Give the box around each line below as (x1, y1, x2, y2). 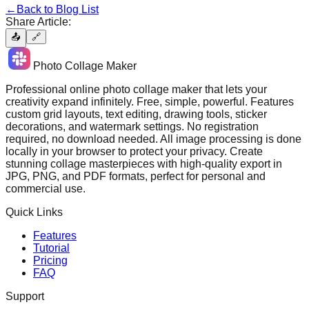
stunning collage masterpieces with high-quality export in (6, 157, 282, 170)
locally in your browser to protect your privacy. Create (6, 145, 263, 157)
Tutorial (33, 241, 70, 254)
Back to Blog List (17, 3, 99, 15)
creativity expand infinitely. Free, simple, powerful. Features (6, 95, 294, 108)
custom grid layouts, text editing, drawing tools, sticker (6, 108, 267, 120)
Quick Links (6, 206, 63, 218)
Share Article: (6, 15, 71, 28)
